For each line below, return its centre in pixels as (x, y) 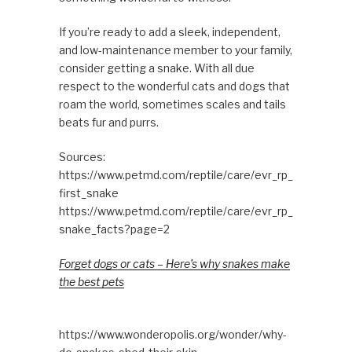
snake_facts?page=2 (114, 229)
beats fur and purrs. (108, 122)
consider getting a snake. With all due (156, 68)
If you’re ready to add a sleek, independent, (169, 31)
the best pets (91, 281)
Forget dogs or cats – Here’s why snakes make (174, 263)
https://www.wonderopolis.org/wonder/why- (172, 334)
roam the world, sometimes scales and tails (172, 104)
